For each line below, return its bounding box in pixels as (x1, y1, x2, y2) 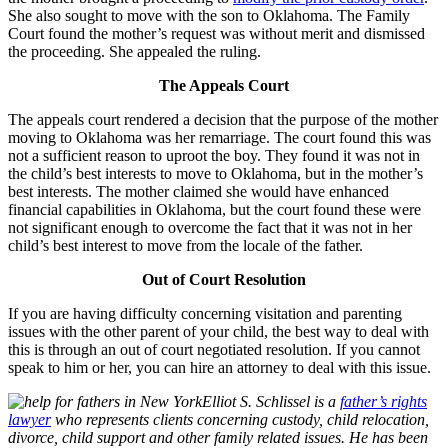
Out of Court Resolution (142, 271, 306, 289)
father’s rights (340, 393, 427, 411)
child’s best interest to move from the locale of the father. (8, 237, 363, 255)
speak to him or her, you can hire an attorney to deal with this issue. (8, 359, 431, 377)
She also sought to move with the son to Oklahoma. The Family (8, 7, 410, 25)
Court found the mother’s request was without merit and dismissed (8, 25, 425, 43)
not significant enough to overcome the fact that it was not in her (8, 219, 412, 237)
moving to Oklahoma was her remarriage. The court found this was (8, 129, 431, 147)
